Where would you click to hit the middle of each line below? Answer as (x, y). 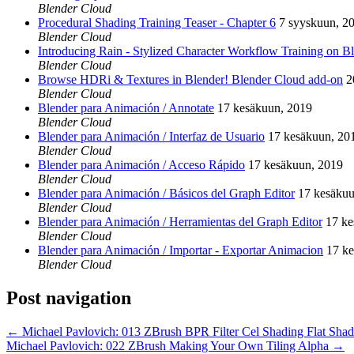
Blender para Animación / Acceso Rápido (141, 164)
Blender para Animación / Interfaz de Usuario (151, 136)
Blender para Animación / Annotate (126, 107)
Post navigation (69, 298)
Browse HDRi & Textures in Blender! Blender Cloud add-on (190, 79)
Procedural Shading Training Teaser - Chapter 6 (157, 22)
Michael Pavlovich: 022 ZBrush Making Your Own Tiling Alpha (169, 345)
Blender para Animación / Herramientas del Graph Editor (180, 221)
